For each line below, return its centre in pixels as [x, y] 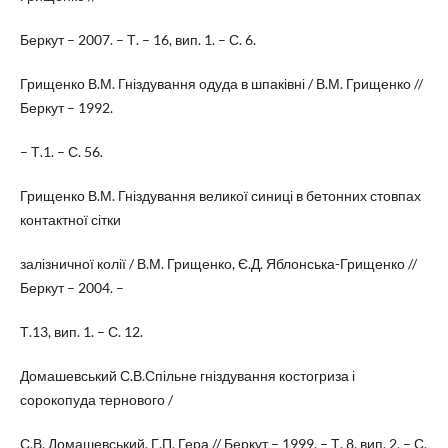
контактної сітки [70, 219]
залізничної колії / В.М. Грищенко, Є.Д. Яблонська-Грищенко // [218, 263]
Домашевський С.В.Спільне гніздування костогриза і [187, 375]
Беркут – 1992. [66, 107]
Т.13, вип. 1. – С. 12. [81, 331]
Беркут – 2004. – [71, 287]
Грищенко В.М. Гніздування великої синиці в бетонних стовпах [220, 195]
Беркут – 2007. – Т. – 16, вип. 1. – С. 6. [137, 39]
